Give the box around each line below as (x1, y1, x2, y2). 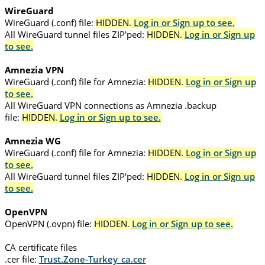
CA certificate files (4, 241, 77, 254)
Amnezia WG (4, 135, 61, 147)
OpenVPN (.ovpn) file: (4, 218, 92, 230)
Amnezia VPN (4, 64, 64, 76)
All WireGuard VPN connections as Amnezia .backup (4, 99, 216, 112)
